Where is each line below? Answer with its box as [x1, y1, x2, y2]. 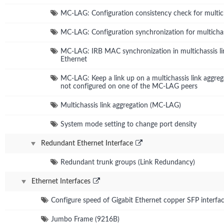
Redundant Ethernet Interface [41, 139, 133, 147]
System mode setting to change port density [60, 120, 196, 128]
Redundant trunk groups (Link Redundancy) [60, 158, 195, 166]
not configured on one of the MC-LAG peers [60, 82, 197, 90]
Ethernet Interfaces [31, 177, 90, 185]
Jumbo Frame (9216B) [51, 215, 119, 223]
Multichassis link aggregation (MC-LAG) [60, 101, 181, 109]
